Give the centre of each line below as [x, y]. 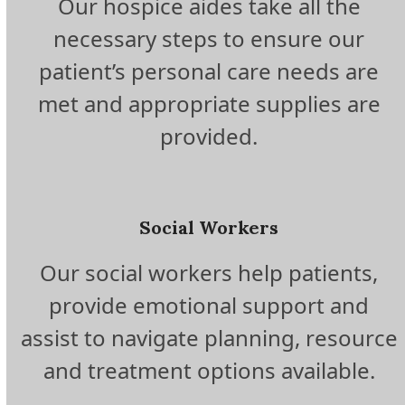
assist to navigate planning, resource [209, 338]
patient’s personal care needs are [209, 71]
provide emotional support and [209, 306]
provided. [209, 137]
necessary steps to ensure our [209, 39]
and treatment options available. [209, 371]
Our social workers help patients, [209, 273]
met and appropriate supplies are [209, 104]
